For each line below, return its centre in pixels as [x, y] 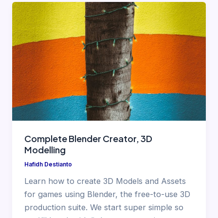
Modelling [45, 149]
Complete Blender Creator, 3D [88, 138]
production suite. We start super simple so [104, 207]
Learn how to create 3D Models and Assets [105, 181]
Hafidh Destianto [48, 164]
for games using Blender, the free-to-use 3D [107, 194]
